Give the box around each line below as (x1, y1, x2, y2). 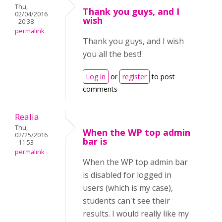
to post (150, 72, 175, 81)
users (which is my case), (83, 182, 173, 193)
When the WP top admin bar (83, 157, 188, 167)
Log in (86, 72, 106, 81)
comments (83, 84, 117, 94)
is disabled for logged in (83, 169, 171, 180)
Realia (15, 111, 39, 122)
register (122, 72, 147, 81)
